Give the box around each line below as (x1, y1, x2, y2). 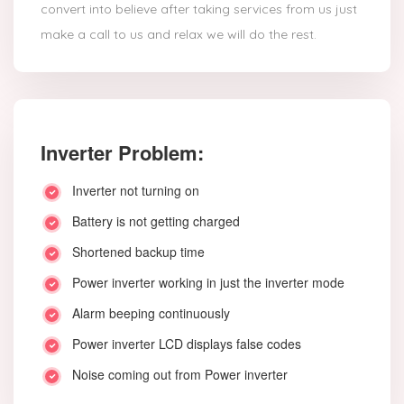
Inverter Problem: (41, 138, 204, 168)
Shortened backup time (72, 243, 205, 262)
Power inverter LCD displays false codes (72, 335, 301, 353)
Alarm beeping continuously (72, 304, 230, 323)
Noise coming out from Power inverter (72, 365, 288, 384)
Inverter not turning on (72, 181, 199, 200)
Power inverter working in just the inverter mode (72, 273, 344, 292)
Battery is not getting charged (72, 212, 240, 231)
